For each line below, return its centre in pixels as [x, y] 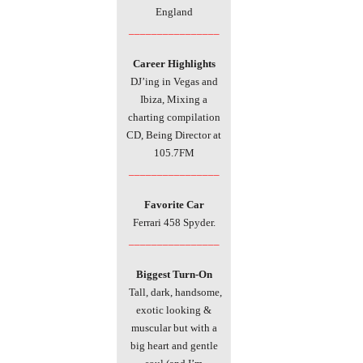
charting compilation [174, 117]
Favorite [164, 204]
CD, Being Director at [174, 135]
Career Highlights [174, 63]
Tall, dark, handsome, [174, 292]
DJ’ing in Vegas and [174, 81]
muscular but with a [174, 327]
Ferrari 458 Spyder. [174, 222]
